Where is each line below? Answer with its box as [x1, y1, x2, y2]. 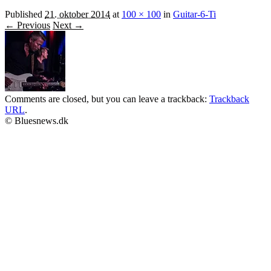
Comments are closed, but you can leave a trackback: [5, 93, 209, 104]
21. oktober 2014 [45, 8, 110, 19]
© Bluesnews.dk [5, 115, 68, 126]
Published [5, 8, 45, 19]
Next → [53, 19, 83, 30]
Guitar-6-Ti [173, 8, 216, 19]
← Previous [5, 19, 50, 30]
